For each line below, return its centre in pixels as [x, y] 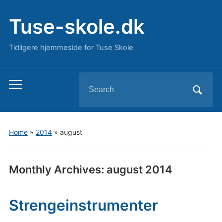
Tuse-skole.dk [77, 27]
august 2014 [139, 169]
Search [92, 80]
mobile [21, 100]
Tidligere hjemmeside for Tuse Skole [71, 48]
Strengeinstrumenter [83, 205]
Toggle [21, 86]
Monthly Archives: [57, 169]
